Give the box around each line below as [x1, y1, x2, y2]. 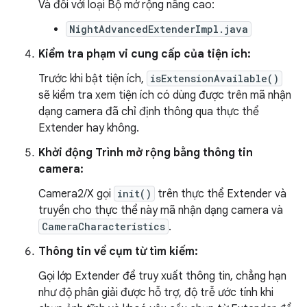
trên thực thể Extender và [155, 186, 286, 201]
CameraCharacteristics [42, 219, 165, 233]
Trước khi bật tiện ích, [38, 71, 147, 86]
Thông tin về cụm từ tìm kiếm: [38, 244, 198, 258]
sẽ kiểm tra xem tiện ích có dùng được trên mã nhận [38, 88, 291, 102]
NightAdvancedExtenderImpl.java [69, 22, 248, 36]
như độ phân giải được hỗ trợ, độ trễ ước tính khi [38, 285, 273, 299]
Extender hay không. [38, 121, 139, 135]
